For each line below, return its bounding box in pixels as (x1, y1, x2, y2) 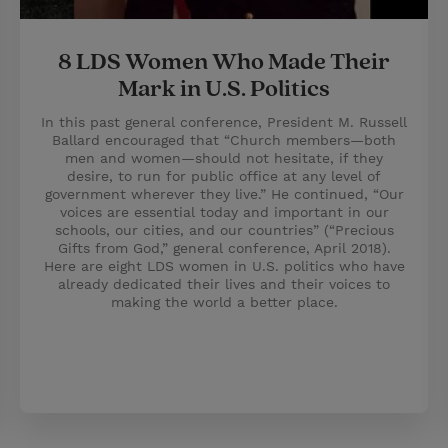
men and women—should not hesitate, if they (65, 150, 383, 166)
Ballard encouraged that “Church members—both (52, 132, 396, 148)
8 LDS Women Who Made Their (58, 47, 390, 77)
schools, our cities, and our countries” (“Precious (54, 222, 394, 238)
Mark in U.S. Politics (118, 74, 330, 104)
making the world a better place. (110, 294, 338, 310)
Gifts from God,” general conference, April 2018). (57, 240, 391, 256)
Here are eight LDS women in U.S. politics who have (43, 258, 405, 274)
